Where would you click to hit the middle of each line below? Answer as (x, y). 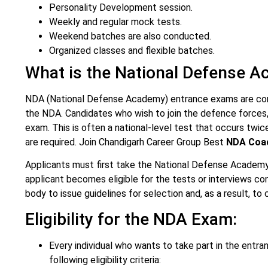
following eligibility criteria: (105, 260)
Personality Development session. (121, 7)
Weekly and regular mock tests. (115, 22)
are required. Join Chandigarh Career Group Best (126, 142)
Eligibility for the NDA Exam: (131, 220)
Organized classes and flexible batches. (132, 50)
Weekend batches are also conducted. (130, 36)
